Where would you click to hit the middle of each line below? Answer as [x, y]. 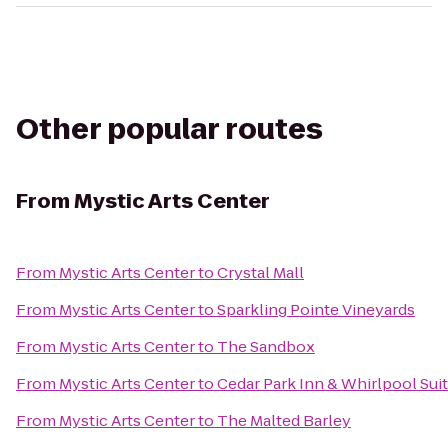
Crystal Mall [260, 272]
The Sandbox [266, 346]
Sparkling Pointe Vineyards [316, 309]
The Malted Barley [284, 420]
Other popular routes [169, 129]
